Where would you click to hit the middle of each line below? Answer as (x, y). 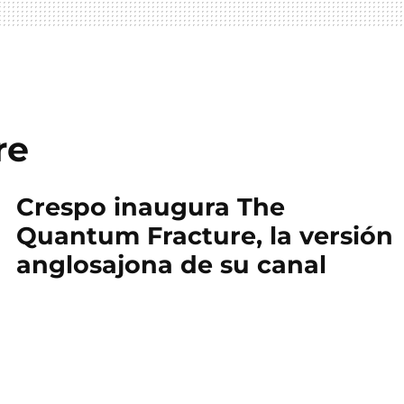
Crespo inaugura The (151, 207)
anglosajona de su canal (171, 265)
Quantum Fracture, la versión (205, 236)
